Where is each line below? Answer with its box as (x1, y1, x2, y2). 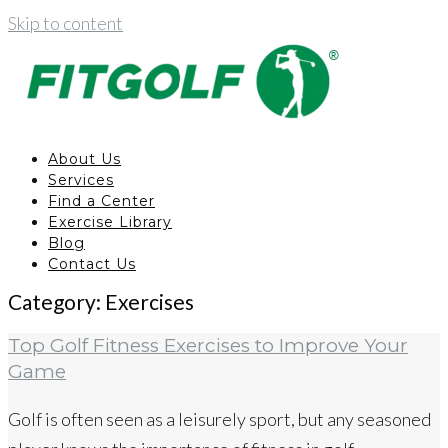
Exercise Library (48, 213, 172, 231)
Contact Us (48, 255, 136, 273)
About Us (48, 150, 121, 168)
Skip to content (8, 12, 123, 34)
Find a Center (48, 192, 155, 210)
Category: (8, 289, 105, 315)
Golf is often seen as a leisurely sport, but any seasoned (8, 408, 431, 431)
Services (48, 171, 114, 189)
